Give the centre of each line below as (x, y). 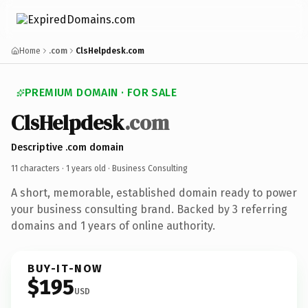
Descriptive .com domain (67, 147)
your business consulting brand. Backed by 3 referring (149, 209)
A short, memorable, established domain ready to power (154, 192)
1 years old (86, 168)
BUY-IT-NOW (65, 268)
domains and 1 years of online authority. (113, 225)
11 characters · (38, 168)
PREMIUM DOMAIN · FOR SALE (101, 92)
